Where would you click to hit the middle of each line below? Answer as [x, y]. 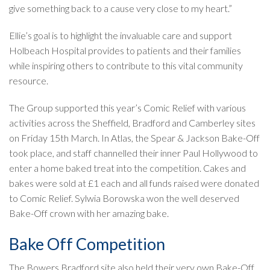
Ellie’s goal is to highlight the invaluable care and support [121, 35]
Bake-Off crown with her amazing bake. [89, 213]
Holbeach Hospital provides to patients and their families [125, 50]
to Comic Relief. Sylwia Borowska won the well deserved [124, 198]
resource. [29, 80]
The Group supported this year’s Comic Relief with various [127, 107]
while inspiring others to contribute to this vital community [126, 65]
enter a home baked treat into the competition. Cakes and [127, 168]
